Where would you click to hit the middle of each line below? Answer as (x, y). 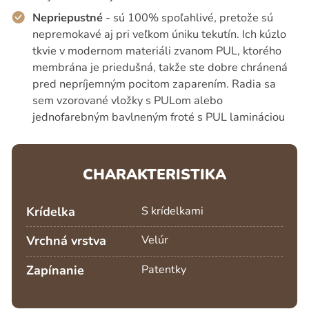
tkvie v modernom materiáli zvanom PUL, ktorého (157, 50)
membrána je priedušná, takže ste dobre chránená (160, 67)
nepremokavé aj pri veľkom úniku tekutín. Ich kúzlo (159, 34)
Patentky (164, 270)
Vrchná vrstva (66, 241)
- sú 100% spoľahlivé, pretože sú (188, 17)
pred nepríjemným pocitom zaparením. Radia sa (154, 83)
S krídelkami (173, 211)
